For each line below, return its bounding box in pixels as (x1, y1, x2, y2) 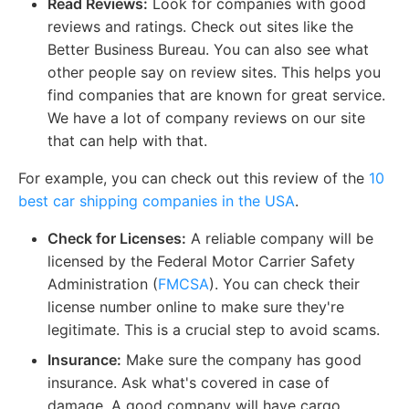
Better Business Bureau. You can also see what (47, 39, 369, 58)
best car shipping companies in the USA (18, 191, 295, 210)
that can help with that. (47, 131, 212, 150)
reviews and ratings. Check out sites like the (47, 16, 353, 36)
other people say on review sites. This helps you (47, 62, 381, 81)
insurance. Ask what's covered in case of (47, 372, 330, 392)
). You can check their (209, 274, 360, 293)
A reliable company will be (186, 228, 373, 247)
